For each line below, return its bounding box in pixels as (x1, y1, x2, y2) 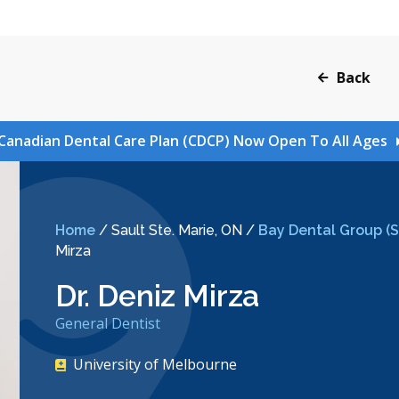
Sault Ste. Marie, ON (110, 222, 242, 240)
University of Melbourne (72, 354, 237, 375)
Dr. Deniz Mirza (54, 278, 260, 314)
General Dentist (54, 313, 160, 334)
